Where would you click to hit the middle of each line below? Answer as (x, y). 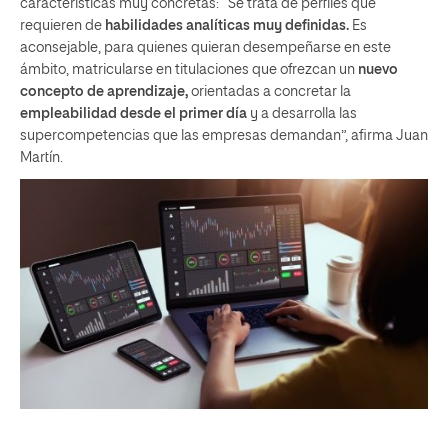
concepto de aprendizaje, (104, 92)
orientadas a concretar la (269, 92)
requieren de (62, 26)
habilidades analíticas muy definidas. (227, 26)
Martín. (41, 158)
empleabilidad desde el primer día (133, 114)
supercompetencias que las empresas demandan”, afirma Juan (224, 136)
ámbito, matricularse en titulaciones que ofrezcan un (189, 70)
